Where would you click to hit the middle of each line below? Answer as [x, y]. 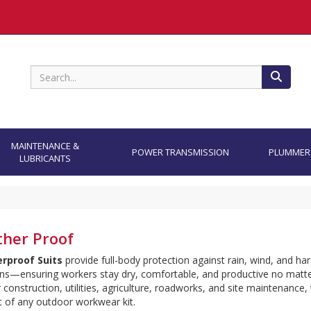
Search [277, 82]
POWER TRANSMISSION [180, 152]
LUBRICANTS [45, 158]
